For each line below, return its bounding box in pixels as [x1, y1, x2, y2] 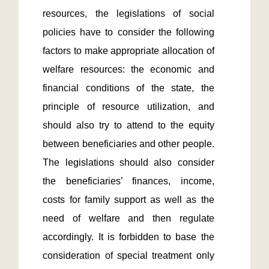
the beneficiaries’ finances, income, [43, 176, 214, 186]
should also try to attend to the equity [43, 120, 214, 130]
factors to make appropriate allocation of [43, 46, 214, 56]
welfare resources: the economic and [43, 64, 214, 74]
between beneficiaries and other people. [43, 139, 214, 149]
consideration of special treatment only [43, 250, 214, 261]
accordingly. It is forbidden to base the [43, 232, 214, 242]
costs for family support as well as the [43, 195, 214, 205]
